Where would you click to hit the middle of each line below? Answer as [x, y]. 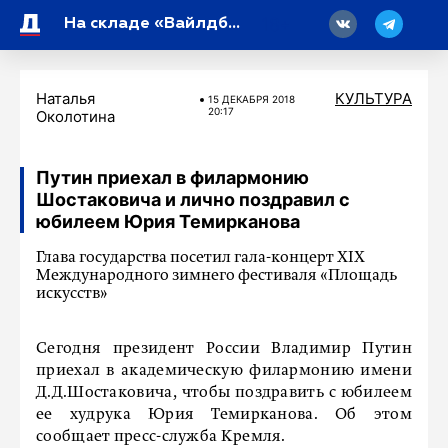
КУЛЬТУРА [373, 98]
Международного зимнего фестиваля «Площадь [216, 276]
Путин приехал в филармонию [172, 177]
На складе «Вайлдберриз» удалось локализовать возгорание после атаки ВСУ [234, 24]
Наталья [65, 98]
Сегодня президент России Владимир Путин [224, 349]
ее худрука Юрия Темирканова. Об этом [224, 415]
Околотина [75, 116]
